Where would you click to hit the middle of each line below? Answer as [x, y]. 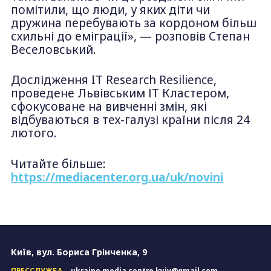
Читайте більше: [58, 164]
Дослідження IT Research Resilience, [113, 80]
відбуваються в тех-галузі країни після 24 [130, 120]
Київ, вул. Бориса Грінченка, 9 [79, 252]
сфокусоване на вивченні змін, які [109, 107]
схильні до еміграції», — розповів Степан [130, 36]
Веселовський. [55, 49]
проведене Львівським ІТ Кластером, [121, 93]
